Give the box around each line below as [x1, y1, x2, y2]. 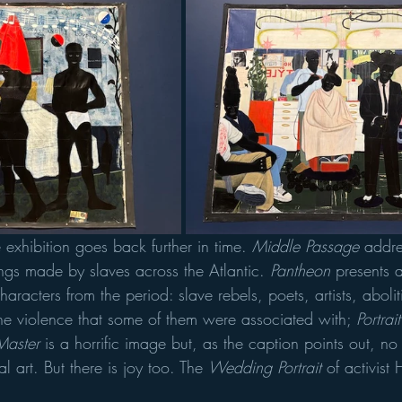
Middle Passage [252, 235, 359, 258]
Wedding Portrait [208, 356, 321, 379]
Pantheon [270, 259, 330, 282]
